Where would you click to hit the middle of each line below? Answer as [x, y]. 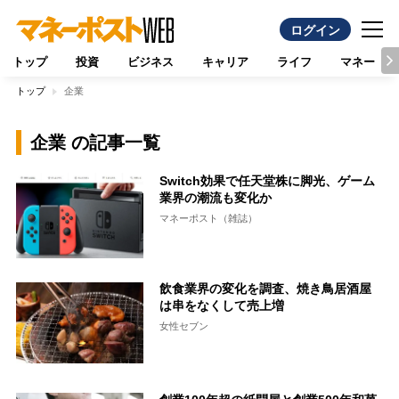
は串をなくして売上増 [222, 305]
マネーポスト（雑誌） [209, 218]
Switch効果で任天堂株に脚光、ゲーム [268, 181]
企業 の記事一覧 [95, 142]
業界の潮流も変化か [216, 198]
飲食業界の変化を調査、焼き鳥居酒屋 [266, 288]
